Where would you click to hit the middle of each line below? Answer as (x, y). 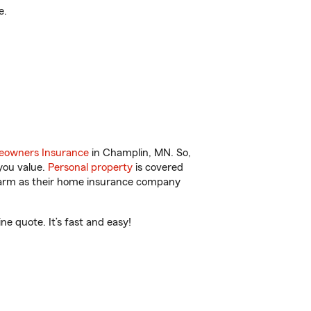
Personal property (90, 167)
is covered (158, 167)
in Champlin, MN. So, (140, 153)
